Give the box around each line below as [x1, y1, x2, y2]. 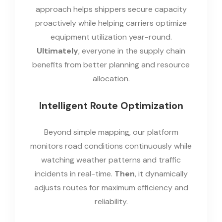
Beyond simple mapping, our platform [44, 126, 178, 137]
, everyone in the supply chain [78, 45, 185, 56]
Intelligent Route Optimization [39, 99, 183, 112]
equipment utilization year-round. [50, 31, 172, 42]
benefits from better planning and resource [32, 59, 190, 70]
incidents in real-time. [34, 168, 114, 179]
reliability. [94, 196, 128, 207]
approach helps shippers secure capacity [35, 3, 187, 14]
